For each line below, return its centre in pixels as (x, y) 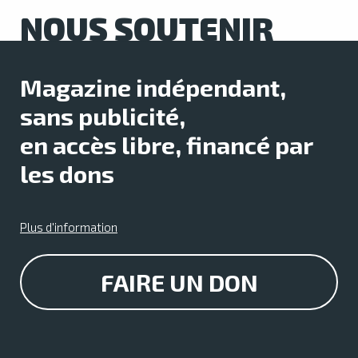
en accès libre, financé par (166, 145)
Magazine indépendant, (153, 87)
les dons (67, 173)
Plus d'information (69, 227)
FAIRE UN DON (179, 282)
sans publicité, (103, 116)
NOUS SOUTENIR (147, 28)
